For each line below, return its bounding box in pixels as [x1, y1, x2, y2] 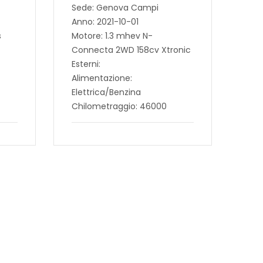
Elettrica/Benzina [71, 86, 141, 99]
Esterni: [71, 58, 100, 70]
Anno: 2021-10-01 [71, 16, 139, 28]
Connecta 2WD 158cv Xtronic [71, 44, 191, 56]
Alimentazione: [71, 72, 132, 85]
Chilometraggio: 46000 [71, 100, 167, 113]
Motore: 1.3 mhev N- [71, 30, 153, 42]
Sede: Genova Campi [71, 2, 159, 14]
